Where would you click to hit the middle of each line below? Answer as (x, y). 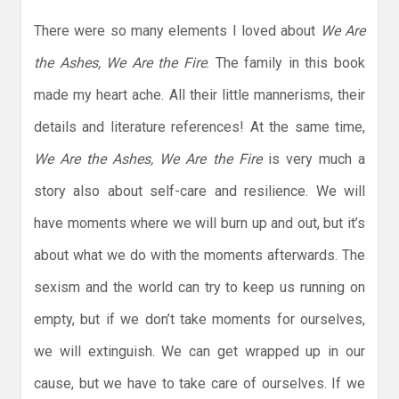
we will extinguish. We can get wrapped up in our (199, 351)
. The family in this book (286, 62)
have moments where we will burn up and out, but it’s (199, 223)
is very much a (317, 159)
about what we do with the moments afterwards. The (199, 255)
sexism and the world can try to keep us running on (199, 287)
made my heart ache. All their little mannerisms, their (199, 94)
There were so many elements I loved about (177, 30)
